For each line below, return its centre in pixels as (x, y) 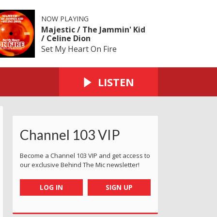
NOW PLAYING (65, 18)
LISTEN (116, 82)
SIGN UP (119, 187)
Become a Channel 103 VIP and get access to (85, 155)
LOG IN (51, 187)
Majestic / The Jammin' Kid (93, 29)
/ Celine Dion (66, 38)
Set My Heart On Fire (79, 49)
